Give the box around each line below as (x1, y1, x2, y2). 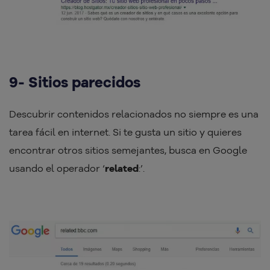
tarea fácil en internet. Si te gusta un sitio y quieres (9, 125, 242, 138)
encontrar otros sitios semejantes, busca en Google (9, 143, 247, 156)
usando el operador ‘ (9, 162, 105, 174)
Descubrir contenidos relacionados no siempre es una (9, 107, 259, 120)
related (105, 162, 139, 174)
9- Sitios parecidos (9, 72, 140, 91)
